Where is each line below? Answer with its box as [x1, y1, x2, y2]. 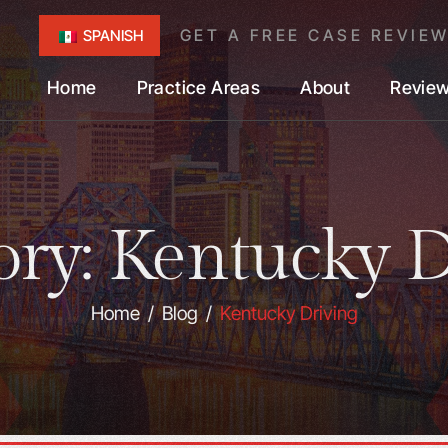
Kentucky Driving [219, 302, 358, 325]
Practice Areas [136, 77, 261, 98]
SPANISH [79, 26, 143, 45]
